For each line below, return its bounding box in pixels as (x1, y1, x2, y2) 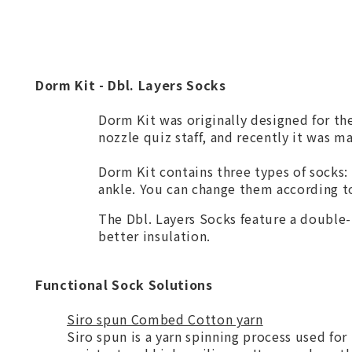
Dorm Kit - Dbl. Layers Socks (35, 75, 226, 94)
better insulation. (98, 226, 211, 245)
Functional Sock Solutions (35, 275, 213, 294)
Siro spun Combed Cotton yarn (67, 310, 263, 328)
